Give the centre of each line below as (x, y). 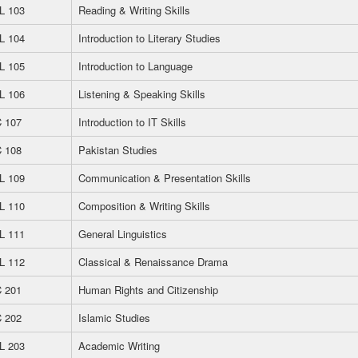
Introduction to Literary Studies (149, 38)
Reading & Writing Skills (134, 10)
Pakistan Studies (118, 150)
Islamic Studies (114, 318)
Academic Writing (119, 346)
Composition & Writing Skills (144, 206)
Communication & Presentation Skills (165, 178)
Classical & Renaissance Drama (153, 262)
